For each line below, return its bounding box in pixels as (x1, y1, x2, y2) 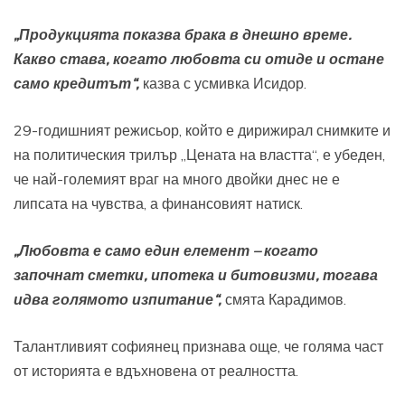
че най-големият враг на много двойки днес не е (14, 170, 340, 189)
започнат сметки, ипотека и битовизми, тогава (14, 266, 378, 285)
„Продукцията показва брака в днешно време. (14, 25, 352, 44)
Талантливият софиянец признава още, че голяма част (14, 337, 383, 356)
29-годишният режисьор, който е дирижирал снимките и (14, 121, 391, 140)
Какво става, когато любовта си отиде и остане (14, 50, 384, 69)
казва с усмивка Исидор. (139, 74, 306, 93)
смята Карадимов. (221, 290, 346, 309)
